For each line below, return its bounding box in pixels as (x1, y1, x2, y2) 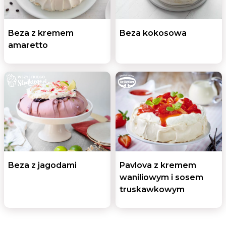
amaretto (8, 40, 48, 50)
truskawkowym (120, 184, 185, 194)
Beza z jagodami (8, 160, 77, 170)
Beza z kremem (8, 28, 74, 38)
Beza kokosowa (120, 28, 187, 38)
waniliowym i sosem (120, 172, 203, 182)
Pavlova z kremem (120, 160, 196, 170)
